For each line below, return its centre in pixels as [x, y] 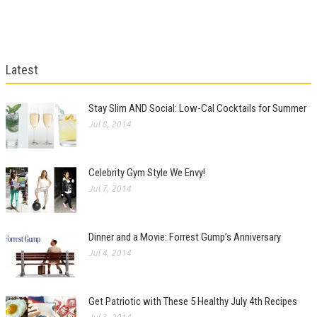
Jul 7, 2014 [110, 188]
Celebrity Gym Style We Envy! [147, 172]
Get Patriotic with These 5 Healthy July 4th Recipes [193, 301]
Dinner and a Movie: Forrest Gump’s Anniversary [185, 237]
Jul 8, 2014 [110, 124]
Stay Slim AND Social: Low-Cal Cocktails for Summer [197, 108]
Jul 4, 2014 [110, 253]
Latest [22, 69]
